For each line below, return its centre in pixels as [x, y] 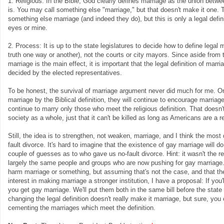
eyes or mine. [28, 27]
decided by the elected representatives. [65, 72]
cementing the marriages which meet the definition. [82, 207]
